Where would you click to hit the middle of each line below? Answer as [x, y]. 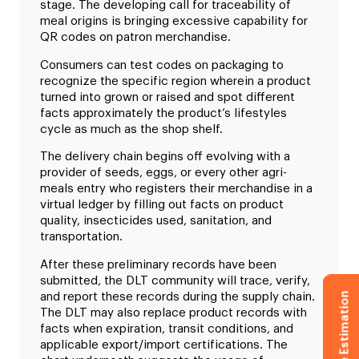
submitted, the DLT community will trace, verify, [175, 280]
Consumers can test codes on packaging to [162, 65]
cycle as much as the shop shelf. [131, 129]
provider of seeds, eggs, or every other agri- [163, 173]
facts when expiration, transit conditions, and [167, 329]
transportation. [81, 237]
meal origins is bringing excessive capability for [174, 22]
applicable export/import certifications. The [164, 345]
